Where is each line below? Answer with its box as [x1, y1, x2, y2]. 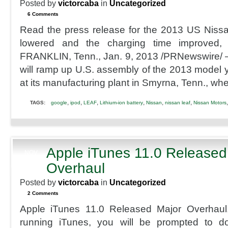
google [51, 100, 67, 105]
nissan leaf [165, 100, 190, 105]
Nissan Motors [193, 100, 226, 105]
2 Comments [27, 190, 59, 196]
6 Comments [27, 11, 59, 17]
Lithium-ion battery [100, 100, 143, 105]
